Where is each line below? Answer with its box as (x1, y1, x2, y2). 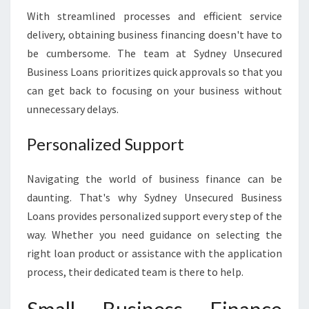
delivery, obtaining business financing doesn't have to (27, 28, 282, 41)
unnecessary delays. (27, 102, 119, 116)
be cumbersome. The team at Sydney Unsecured (27, 46, 282, 60)
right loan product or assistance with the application (27, 246, 282, 260)
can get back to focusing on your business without (27, 83, 282, 97)
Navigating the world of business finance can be (27, 172, 282, 186)
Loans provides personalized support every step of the (27, 209, 282, 223)
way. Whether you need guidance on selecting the (27, 228, 282, 241)
